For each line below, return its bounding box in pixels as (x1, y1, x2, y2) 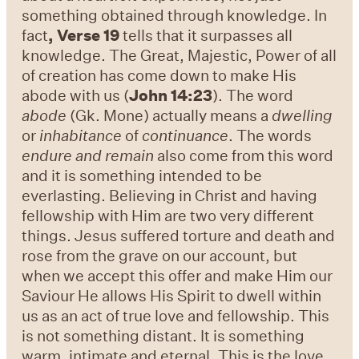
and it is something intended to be (22, 165, 263, 186)
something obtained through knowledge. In (22, 5, 328, 26)
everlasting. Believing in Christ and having (22, 185, 318, 206)
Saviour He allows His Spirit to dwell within (22, 285, 322, 306)
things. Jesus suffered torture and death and (22, 225, 336, 246)
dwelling (272, 105, 333, 126)
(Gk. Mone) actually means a (67, 105, 272, 126)
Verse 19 (57, 25, 120, 46)
